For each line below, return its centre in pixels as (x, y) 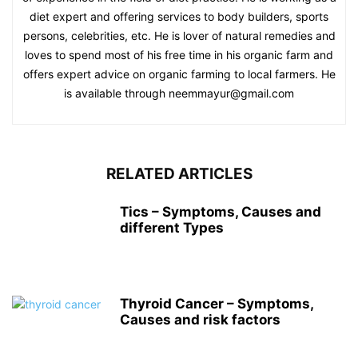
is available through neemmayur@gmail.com (179, 93)
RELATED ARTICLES (179, 174)
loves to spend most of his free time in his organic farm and (179, 55)
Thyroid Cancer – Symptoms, (217, 304)
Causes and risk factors (200, 320)
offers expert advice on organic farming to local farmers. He (179, 74)
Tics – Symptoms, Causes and (221, 212)
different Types (172, 228)
